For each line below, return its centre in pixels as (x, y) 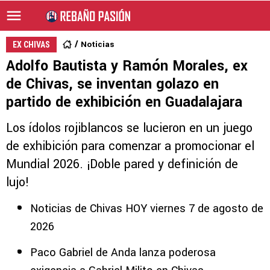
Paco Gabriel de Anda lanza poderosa (123, 253)
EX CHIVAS (31, 45)
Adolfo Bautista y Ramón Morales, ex (127, 66)
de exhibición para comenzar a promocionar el (130, 146)
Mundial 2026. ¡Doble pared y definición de (122, 164)
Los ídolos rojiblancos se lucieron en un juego (129, 128)
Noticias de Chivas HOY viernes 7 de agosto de (147, 209)
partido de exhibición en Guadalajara (124, 102)
